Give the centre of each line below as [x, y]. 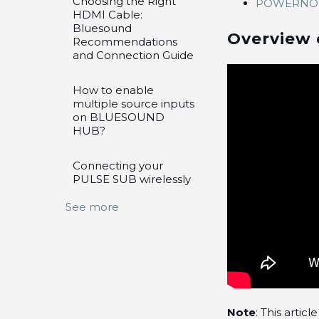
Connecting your [118, 166]
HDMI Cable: [108, 15]
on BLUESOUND [119, 117]
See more [92, 207]
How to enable [113, 90]
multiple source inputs [134, 104]
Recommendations [125, 42]
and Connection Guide [133, 55]
